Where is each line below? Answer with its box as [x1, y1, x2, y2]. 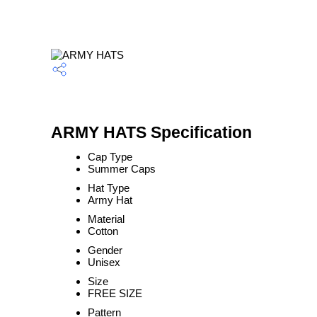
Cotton [88, 225, 118, 237]
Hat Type [88, 182, 129, 194]
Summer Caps [88, 163, 156, 175]
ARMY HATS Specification [51, 124, 252, 142]
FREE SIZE [88, 287, 142, 299]
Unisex [88, 256, 120, 268]
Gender [88, 244, 122, 256]
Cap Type [88, 151, 132, 163]
